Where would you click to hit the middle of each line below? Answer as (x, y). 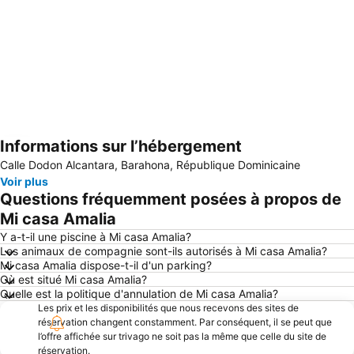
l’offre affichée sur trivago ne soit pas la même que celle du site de (182, 336)
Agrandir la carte (68, 157)
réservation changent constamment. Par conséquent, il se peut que (185, 322)
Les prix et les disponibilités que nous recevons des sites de (168, 308)
